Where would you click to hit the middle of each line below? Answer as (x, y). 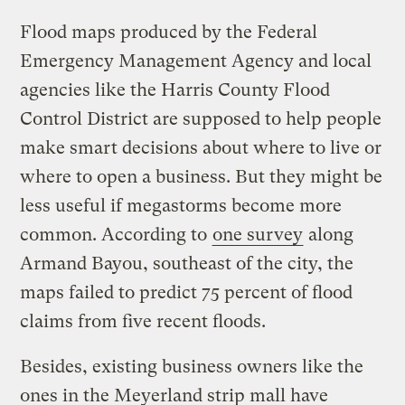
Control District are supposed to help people (201, 119)
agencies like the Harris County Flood (175, 90)
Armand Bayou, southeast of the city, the (187, 264)
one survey (258, 235)
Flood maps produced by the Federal (169, 33)
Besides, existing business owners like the (192, 367)
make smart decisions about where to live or (201, 148)
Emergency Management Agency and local (196, 61)
